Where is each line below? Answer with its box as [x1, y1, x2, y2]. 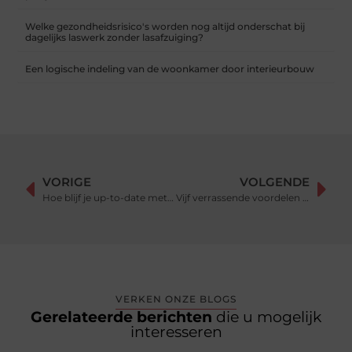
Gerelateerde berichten [31, 308, 216, 327]
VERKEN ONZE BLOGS [115, 293, 236, 306]
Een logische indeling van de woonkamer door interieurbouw [25, 63, 315, 75]
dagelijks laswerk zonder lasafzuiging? [25, 31, 204, 44]
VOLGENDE [239, 174, 310, 190]
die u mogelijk [216, 308, 321, 327]
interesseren [130, 323, 222, 342]
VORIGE [42, 174, 92, 190]
